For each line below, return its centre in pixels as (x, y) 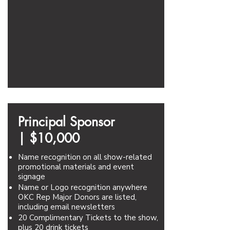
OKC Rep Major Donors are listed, (77, 197)
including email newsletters (66, 207)
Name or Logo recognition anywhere (83, 187)
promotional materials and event (76, 167)
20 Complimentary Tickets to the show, (88, 218)
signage (32, 177)
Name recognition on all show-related (85, 157)
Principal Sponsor (66, 122)
